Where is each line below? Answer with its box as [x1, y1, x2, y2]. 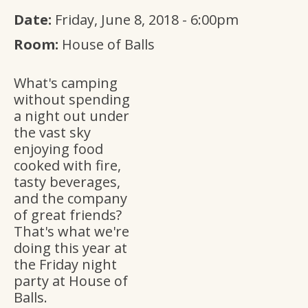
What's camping [14, 74, 118, 92]
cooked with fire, [14, 156, 121, 175]
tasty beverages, [14, 173, 120, 191]
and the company [14, 189, 127, 208]
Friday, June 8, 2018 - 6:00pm [55, 10, 239, 29]
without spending [14, 90, 130, 109]
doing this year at [14, 239, 127, 257]
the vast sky [14, 123, 91, 142]
